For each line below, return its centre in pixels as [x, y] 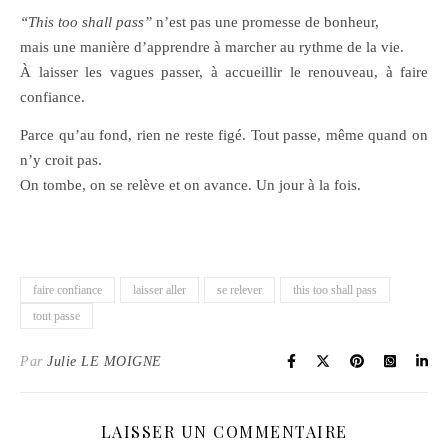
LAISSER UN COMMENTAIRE [224, 431]
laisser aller [159, 290]
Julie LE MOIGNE [104, 361]
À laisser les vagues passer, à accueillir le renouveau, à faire [224, 72]
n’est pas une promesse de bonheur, [265, 22]
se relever [239, 290]
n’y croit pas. [61, 160]
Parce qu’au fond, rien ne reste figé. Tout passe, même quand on [224, 135]
